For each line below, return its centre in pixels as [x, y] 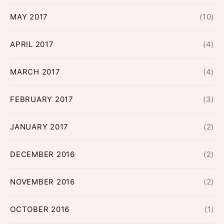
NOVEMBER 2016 [42, 181]
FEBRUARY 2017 [42, 99]
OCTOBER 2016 [40, 209]
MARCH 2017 [35, 71]
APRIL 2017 [32, 44]
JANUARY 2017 [39, 126]
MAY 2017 [29, 16]
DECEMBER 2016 [42, 154]
